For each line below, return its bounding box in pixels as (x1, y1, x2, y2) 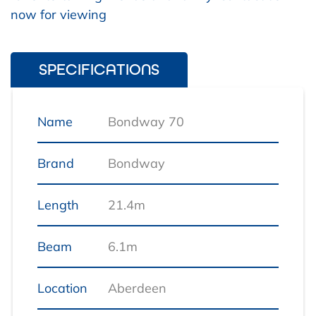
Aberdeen (108, 280, 166, 297)
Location (37, 280, 87, 297)
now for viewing (11, 6, 107, 23)
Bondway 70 (108, 114, 184, 130)
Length (37, 197, 79, 214)
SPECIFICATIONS (39, 61, 159, 79)
